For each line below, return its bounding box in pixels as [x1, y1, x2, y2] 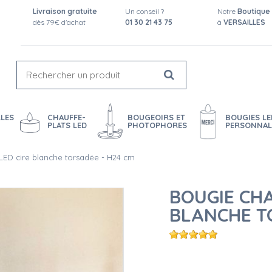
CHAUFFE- [47, 112, 86, 122]
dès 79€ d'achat [33, 18, 86, 27]
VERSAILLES [223, 18, 265, 27]
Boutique [237, 7, 270, 16]
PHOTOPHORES [127, 120, 187, 130]
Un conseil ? [125, 7, 164, 16]
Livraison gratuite [33, 7, 98, 16]
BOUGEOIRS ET [127, 112, 185, 122]
